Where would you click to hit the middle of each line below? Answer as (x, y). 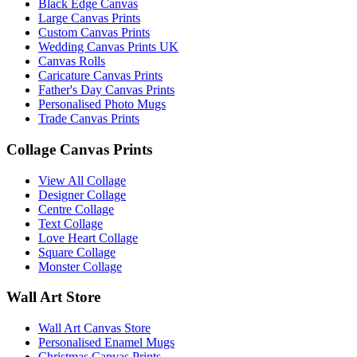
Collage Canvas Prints (79, 149)
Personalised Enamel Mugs (106, 343)
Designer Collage (82, 194)
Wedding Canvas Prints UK (108, 47)
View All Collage (82, 180)
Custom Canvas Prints (94, 33)
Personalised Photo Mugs (102, 104)
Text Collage (71, 223)
